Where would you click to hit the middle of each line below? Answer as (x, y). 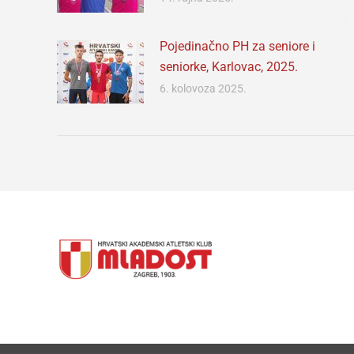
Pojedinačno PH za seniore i (237, 46)
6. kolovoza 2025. (203, 88)
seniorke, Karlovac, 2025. (229, 66)
